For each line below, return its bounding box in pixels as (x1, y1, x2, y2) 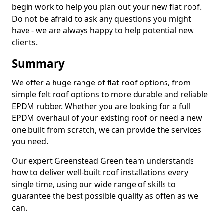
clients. (12, 37, 38, 48)
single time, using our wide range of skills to (12, 179, 176, 190)
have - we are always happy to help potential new (12, 25, 194, 36)
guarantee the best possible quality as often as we (12, 191, 198, 201)
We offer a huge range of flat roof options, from (12, 77, 191, 88)
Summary (12, 56, 65, 71)
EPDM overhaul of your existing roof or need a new (12, 112, 202, 123)
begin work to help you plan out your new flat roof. (12, 1, 202, 12)
